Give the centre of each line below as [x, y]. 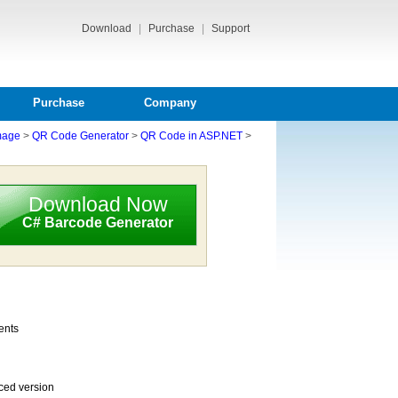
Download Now [98, 204]
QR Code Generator [80, 136]
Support [231, 28]
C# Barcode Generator [98, 223]
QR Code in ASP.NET [191, 136]
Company [170, 103]
